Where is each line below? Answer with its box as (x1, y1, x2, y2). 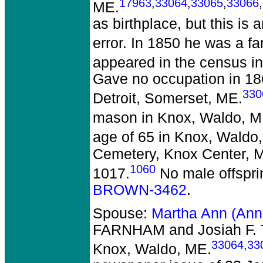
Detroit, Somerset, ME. (93, 90, 242, 107)
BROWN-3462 (93, 181, 187, 198)
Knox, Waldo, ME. (93, 241, 211, 257)
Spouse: (93, 205, 151, 221)
